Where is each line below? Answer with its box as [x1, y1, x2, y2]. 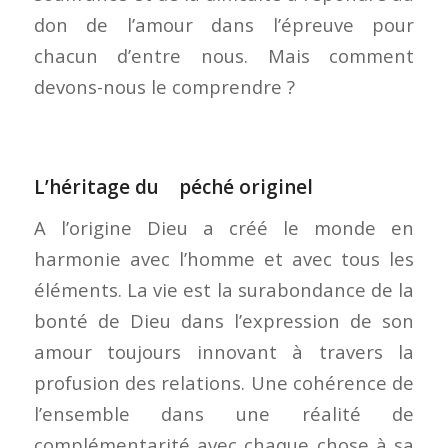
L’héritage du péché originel [33, 173, 313, 200]
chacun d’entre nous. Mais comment [33, 42, 415, 68]
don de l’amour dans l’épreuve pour [33, 11, 415, 37]
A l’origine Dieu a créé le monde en [33, 215, 415, 241]
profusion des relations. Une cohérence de [33, 370, 415, 396]
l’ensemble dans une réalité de [33, 401, 415, 427]
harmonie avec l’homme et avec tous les [33, 246, 415, 272]
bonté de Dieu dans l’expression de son [33, 308, 415, 334]
